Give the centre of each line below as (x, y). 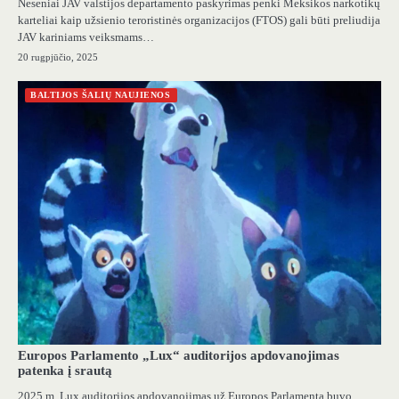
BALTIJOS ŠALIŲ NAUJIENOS (100, 95)
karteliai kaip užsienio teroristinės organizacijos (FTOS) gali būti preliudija (199, 20)
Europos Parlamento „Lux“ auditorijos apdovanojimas (179, 356)
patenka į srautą (65, 371)
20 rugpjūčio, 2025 (58, 57)
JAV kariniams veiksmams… (86, 37)
